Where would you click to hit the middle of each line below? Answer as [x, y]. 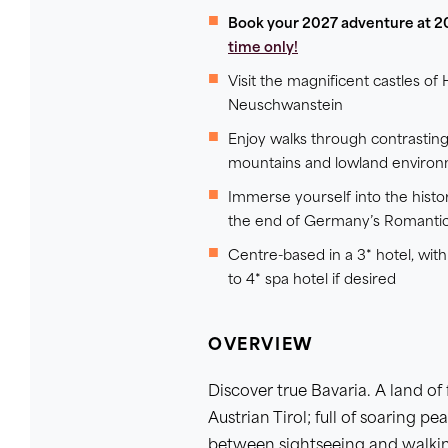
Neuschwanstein [285, 106]
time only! [263, 48]
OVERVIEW [261, 346]
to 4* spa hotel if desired [312, 280]
